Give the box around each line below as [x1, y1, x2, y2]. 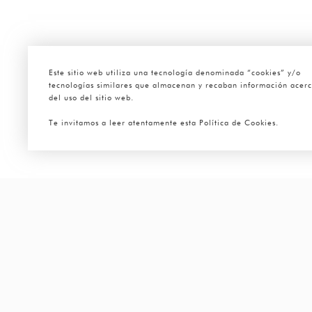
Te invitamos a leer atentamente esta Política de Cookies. [49, 119, 279, 127]
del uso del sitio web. [49, 94, 134, 102]
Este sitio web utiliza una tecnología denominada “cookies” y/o [49, 69, 301, 77]
